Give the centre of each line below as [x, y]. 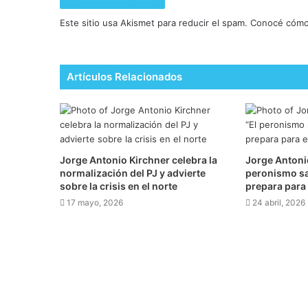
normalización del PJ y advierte [133, 173]
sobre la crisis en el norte [119, 186]
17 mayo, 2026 [95, 203]
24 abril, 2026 [278, 203]
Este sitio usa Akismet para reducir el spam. [155, 23]
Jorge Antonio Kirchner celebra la [139, 160]
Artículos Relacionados [124, 77]
